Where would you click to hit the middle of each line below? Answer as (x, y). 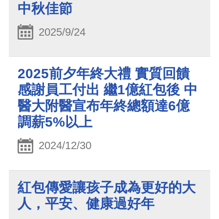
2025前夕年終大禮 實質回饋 (104, 74)
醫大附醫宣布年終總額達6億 (104, 106)
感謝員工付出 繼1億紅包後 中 (108, 90)
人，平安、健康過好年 (86, 203)
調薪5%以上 (55, 122)
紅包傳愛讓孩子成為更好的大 (107, 187)
